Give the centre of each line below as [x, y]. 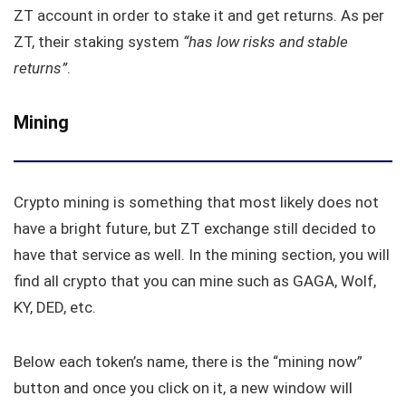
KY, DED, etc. [57, 308]
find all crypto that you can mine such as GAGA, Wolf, [195, 281]
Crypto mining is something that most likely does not [196, 203]
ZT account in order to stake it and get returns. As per [199, 16]
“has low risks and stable [266, 42]
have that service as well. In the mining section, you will [202, 255]
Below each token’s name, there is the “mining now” [188, 362]
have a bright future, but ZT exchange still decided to [195, 229]
